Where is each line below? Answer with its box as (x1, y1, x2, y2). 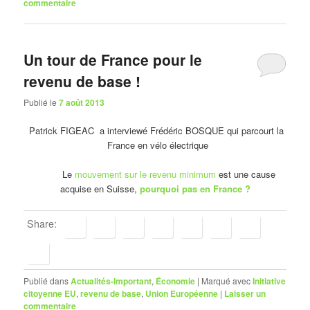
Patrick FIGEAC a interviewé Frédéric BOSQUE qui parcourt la (26, 124, 284, 138)
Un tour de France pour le (24, 48, 203, 70)
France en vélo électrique (102, 138, 208, 152)
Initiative (253, 274, 286, 287)
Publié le (24, 96, 60, 109)
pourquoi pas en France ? (139, 182, 250, 196)
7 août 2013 (59, 96, 105, 109)
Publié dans (24, 274, 69, 286)
